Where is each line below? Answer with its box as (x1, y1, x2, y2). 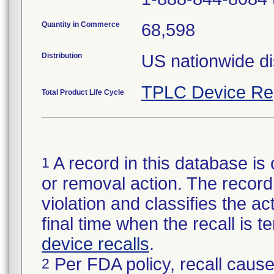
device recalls (42, 234, 149, 254)
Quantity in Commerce (42, 20, 120, 29)
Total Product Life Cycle (42, 88, 124, 97)
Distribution (42, 51, 82, 60)
